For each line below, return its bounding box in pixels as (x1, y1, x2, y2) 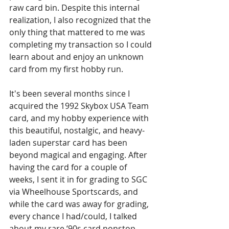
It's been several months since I (9, 87, 132, 99)
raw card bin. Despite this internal (9, 2, 142, 13)
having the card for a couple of (9, 161, 129, 173)
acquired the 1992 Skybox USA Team (9, 100, 151, 111)
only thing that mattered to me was (9, 26, 147, 38)
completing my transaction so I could (9, 38, 154, 50)
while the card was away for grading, (9, 198, 151, 210)
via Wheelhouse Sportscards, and (9, 186, 140, 197)
